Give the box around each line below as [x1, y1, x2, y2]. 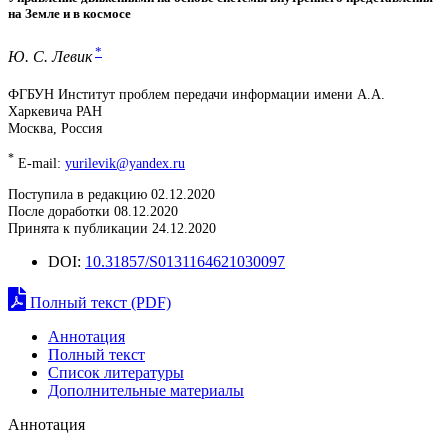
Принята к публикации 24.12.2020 [8, 220, 216, 237]
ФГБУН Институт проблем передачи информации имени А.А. [8, 85, 385, 102]
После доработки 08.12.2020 [8, 203, 178, 220]
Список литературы [48, 364, 184, 382]
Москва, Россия [8, 119, 102, 136]
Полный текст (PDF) [26, 294, 171, 312]
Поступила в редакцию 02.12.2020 [8, 186, 215, 203]
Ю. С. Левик [8, 48, 92, 66]
